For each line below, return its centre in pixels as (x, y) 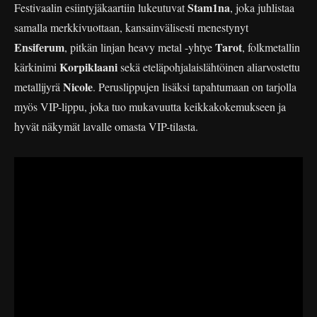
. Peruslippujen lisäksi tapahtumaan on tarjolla (195, 86)
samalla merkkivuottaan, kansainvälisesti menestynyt (131, 27)
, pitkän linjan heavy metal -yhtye (140, 47)
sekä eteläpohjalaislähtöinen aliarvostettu (210, 67)
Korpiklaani (90, 67)
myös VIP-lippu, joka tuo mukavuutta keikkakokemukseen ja (150, 106)
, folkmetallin (271, 47)
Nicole (78, 86)
